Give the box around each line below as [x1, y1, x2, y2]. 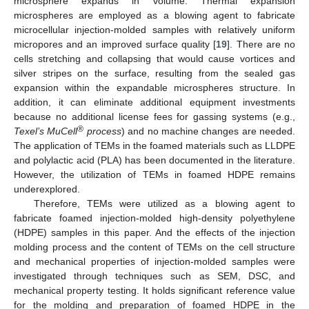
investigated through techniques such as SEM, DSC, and [14, 270, 295, 281]
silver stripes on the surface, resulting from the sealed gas [14, 67, 295, 79]
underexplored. [14, 183, 80, 195]
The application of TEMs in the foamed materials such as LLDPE [14, 139, 295, 151]
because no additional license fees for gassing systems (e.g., [14, 110, 295, 122]
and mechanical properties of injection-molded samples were [14, 255, 295, 267]
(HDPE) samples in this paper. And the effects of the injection [14, 226, 295, 238]
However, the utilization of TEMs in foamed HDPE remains [14, 168, 295, 180]
